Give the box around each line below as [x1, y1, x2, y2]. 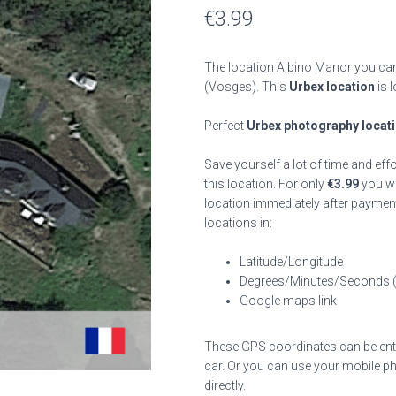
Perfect [204, 118, 247, 133]
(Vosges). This [204, 80, 289, 94]
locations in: [204, 216, 272, 230]
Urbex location [289, 80, 375, 94]
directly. [204, 378, 246, 392]
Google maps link [240, 293, 337, 308]
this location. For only [204, 177, 327, 191]
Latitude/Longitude [240, 255, 343, 269]
